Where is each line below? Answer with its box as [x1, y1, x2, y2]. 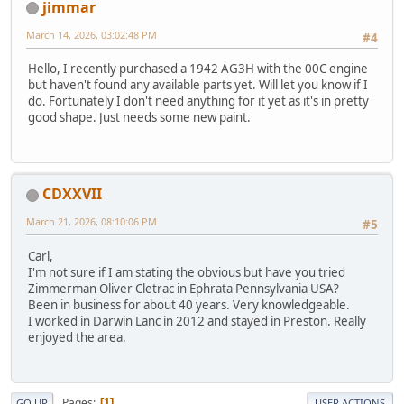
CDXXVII [42, 184, 102, 205]
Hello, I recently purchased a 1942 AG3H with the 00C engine [28, 60, 368, 78]
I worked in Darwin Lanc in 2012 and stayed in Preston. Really [28, 312, 366, 329]
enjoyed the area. [28, 328, 126, 345]
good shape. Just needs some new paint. [28, 109, 251, 126]
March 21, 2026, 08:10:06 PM [26, 215, 157, 229]
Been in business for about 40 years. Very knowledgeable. [28, 296, 350, 313]
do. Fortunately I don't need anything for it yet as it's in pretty [28, 93, 369, 110]
